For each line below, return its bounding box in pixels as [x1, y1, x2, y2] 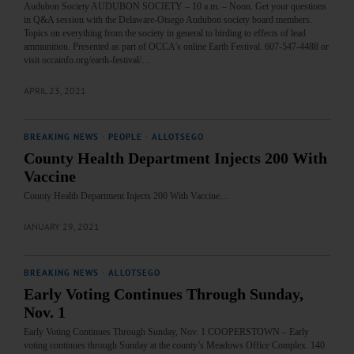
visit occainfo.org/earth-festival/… [24, 55, 151, 66]
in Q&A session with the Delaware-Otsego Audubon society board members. [24, 14, 312, 26]
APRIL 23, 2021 [24, 85, 86, 97]
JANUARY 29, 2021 [24, 220, 100, 233]
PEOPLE [108, 131, 142, 143]
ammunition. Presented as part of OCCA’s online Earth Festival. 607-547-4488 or [24, 41, 329, 53]
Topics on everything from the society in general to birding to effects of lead [24, 28, 306, 40]
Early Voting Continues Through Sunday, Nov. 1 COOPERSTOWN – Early [24, 326, 309, 338]
